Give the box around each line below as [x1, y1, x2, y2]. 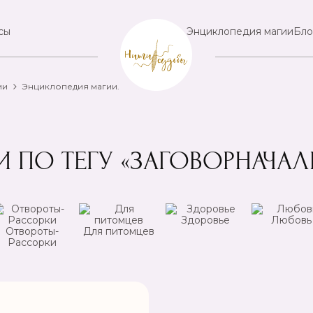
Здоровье [180, 214, 230, 226]
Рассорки [8, 236, 57, 249]
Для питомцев [82, 225, 154, 238]
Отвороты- [6, 225, 59, 238]
